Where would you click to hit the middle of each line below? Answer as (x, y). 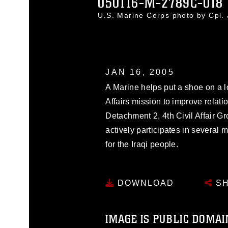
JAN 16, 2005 (140, 72)
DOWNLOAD (145, 183)
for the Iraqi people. (142, 144)
